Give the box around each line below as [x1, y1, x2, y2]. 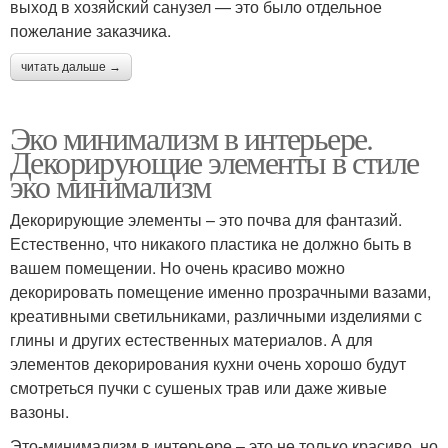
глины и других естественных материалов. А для [10, 327, 373, 351]
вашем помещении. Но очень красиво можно [10, 255, 345, 279]
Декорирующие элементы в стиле [10, 139, 419, 183]
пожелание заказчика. [10, 18, 171, 42]
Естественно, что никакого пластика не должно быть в [10, 231, 412, 255]
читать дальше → [21, 59, 121, 74]
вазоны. [10, 399, 69, 423]
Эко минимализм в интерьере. [10, 115, 373, 159]
